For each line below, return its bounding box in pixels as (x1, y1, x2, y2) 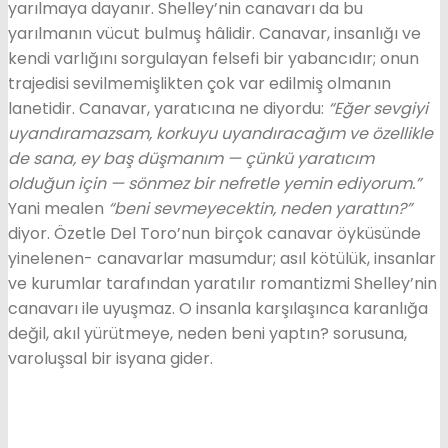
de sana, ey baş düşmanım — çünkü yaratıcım (8, 147, 374, 170)
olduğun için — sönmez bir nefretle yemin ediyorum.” (8, 172, 421, 195)
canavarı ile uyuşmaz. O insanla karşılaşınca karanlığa (8, 297, 428, 320)
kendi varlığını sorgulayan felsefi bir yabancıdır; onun (8, 47, 419, 70)
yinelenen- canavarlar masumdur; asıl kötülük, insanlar (8, 247, 436, 270)
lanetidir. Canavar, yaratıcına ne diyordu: (8, 97, 324, 120)
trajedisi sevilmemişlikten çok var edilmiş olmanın (8, 72, 391, 95)
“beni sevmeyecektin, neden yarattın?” (108, 197, 412, 220)
